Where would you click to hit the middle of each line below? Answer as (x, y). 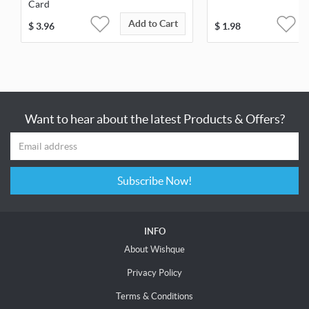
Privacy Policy (154, 273)
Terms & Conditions (154, 297)
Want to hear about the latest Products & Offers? (154, 119)
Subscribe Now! (179, 181)
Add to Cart (153, 24)
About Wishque (154, 250)
